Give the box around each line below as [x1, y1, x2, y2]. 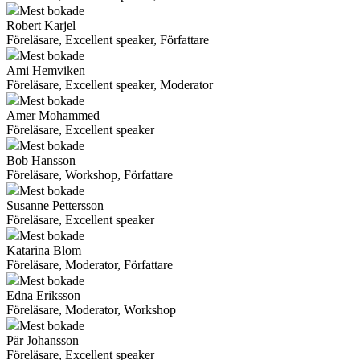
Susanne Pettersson [6, 198, 104, 212]
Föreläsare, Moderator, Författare [6, 257, 173, 272]
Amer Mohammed [6, 108, 100, 122]
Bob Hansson [6, 153, 76, 167]
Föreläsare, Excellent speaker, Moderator [6, 77, 213, 92]
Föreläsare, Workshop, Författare [6, 167, 173, 182]
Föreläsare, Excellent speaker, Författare [6, 32, 209, 47]
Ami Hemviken [6, 63, 85, 77]
